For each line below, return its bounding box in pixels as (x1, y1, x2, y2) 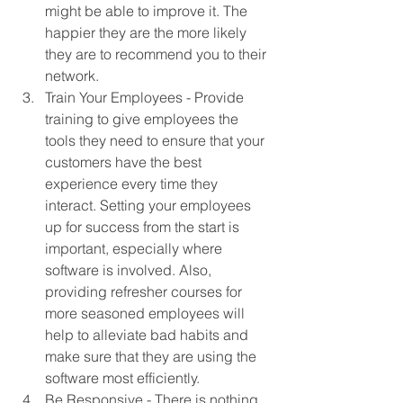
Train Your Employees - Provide (45, 87, 247, 106)
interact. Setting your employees (45, 195, 255, 214)
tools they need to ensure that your (45, 130, 268, 149)
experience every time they (45, 174, 221, 193)
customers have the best (45, 152, 205, 171)
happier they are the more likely (45, 22, 250, 41)
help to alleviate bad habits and (45, 325, 252, 344)
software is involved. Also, (45, 260, 215, 279)
